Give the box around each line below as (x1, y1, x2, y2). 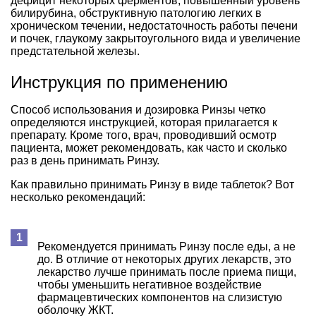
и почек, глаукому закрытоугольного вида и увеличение (11, 32, 300, 44)
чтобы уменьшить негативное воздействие (37, 278, 262, 291)
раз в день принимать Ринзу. (11, 154, 159, 166)
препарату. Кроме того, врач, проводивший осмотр (11, 128, 276, 141)
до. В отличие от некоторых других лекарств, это (37, 253, 291, 265)
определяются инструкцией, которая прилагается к (11, 116, 277, 128)
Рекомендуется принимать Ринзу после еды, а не (37, 240, 296, 253)
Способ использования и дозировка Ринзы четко (11, 103, 266, 116)
